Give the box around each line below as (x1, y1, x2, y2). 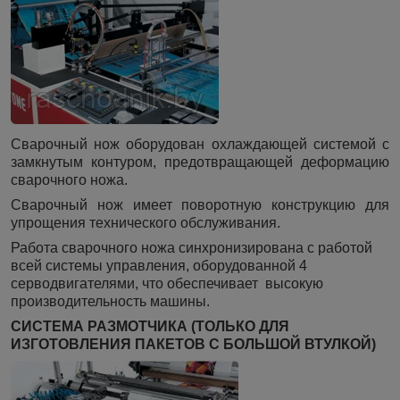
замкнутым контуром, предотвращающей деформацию (11, 154, 389, 171)
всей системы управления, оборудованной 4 (11, 258, 307, 274)
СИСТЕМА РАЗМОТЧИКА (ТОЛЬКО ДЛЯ (11, 319, 289, 335)
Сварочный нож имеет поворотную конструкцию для (11, 197, 389, 213)
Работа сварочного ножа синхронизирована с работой (11, 240, 372, 256)
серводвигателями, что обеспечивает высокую (11, 276, 323, 292)
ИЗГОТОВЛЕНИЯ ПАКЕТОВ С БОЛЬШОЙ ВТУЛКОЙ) (11, 337, 376, 353)
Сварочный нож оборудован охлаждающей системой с (11, 137, 389, 153)
